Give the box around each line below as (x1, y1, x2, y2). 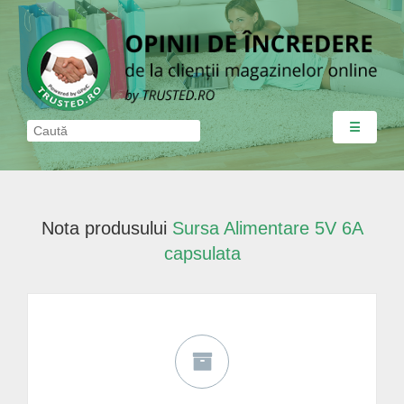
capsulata (163, 243, 241, 263)
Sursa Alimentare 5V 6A (171, 217, 363, 238)
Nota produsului (41, 217, 172, 238)
